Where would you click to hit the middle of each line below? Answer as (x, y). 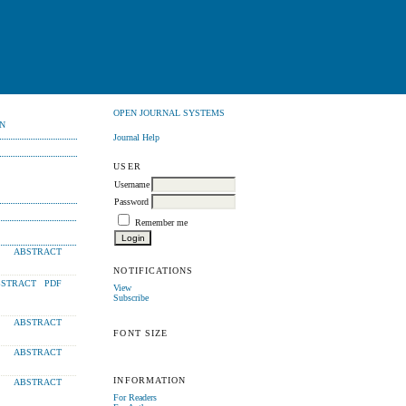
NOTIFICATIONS (153, 270)
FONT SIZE (140, 333)
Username (132, 184)
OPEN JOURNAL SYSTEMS (169, 113)
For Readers (135, 397)
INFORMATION (150, 381)
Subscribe (131, 297)
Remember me (162, 222)
